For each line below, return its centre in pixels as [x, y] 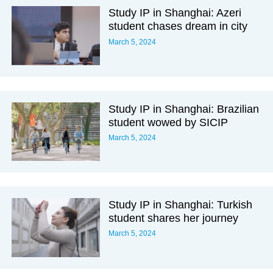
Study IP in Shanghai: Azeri [175, 13]
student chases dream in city [178, 27]
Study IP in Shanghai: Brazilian [184, 109]
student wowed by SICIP [168, 122]
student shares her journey [174, 218]
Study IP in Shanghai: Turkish [181, 204]
